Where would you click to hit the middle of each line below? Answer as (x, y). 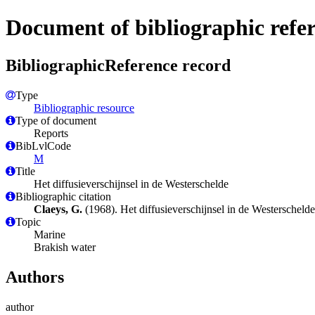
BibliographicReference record (118, 65)
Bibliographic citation (63, 196)
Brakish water (65, 247)
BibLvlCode (43, 146)
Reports (51, 133)
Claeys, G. (58, 209)
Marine (50, 234)
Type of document (56, 120)
